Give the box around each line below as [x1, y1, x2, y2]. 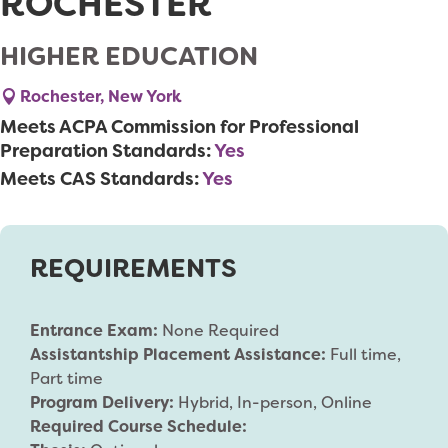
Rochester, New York [20, 86, 182, 107]
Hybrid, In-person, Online [178, 392, 372, 413]
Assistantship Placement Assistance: [30, 344, 330, 365]
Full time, [330, 344, 401, 365]
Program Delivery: [30, 392, 178, 413]
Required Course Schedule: [30, 416, 247, 437]
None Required [162, 320, 279, 341]
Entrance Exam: [30, 320, 162, 341]
